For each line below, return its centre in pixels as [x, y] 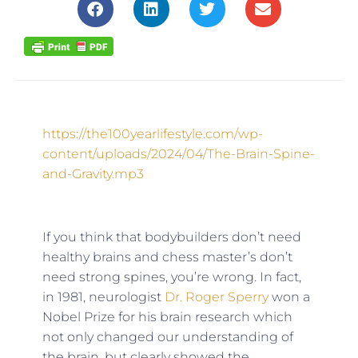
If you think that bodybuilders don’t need [171, 237]
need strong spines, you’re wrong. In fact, [171, 276]
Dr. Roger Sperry [216, 296]
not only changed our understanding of [167, 336]
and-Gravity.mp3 [93, 173]
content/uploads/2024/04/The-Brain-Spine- [178, 153]
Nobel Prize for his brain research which [167, 316]
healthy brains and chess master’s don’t [167, 257]
